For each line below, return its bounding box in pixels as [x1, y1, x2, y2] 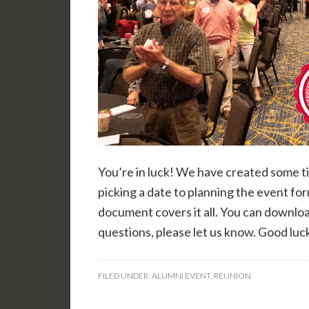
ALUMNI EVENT [152, 270, 210, 281]
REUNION [214, 270, 251, 281]
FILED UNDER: [98, 270, 152, 281]
